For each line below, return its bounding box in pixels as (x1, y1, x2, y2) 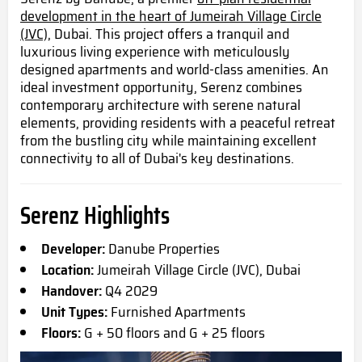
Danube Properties (105, 238, 220, 261)
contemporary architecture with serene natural (20, 94, 301, 117)
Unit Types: (41, 301, 107, 324)
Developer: (41, 238, 105, 261)
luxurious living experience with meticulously (20, 40, 290, 64)
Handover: (41, 280, 102, 303)
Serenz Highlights (20, 196, 170, 235)
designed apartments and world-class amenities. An (20, 58, 329, 82)
